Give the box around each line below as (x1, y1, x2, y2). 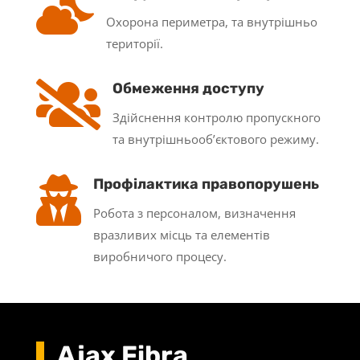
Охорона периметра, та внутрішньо (105, 13, 317, 30)
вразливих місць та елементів (92, 226, 270, 243)
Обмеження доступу (112, 79, 264, 97)
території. (105, 35, 163, 51)
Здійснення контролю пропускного (112, 108, 321, 125)
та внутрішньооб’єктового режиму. (112, 130, 319, 147)
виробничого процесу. (92, 247, 227, 264)
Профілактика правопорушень (92, 174, 319, 193)
